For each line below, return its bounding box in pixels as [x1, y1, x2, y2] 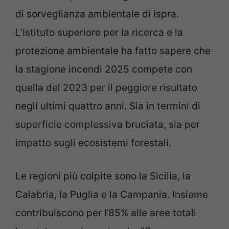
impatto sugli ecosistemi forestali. [15, 137, 171, 149]
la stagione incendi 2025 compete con [15, 63, 192, 76]
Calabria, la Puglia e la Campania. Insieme [15, 188, 208, 200]
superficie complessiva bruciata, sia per [15, 119, 200, 131]
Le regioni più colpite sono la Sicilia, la [15, 170, 191, 182]
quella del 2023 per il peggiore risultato [15, 82, 197, 94]
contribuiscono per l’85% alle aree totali [15, 207, 196, 219]
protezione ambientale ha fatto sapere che [15, 45, 211, 57]
